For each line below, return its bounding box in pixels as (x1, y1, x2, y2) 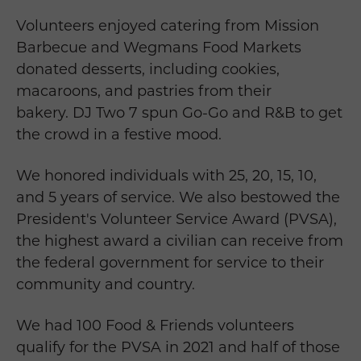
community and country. (16, 276, 195, 294)
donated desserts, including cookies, (16, 60, 280, 79)
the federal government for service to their (16, 254, 324, 272)
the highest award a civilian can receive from (16, 232, 343, 251)
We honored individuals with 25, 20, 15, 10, (16, 167, 317, 185)
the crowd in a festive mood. (16, 126, 226, 144)
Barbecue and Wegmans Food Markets (16, 39, 301, 57)
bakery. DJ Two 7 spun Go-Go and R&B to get (16, 104, 342, 122)
